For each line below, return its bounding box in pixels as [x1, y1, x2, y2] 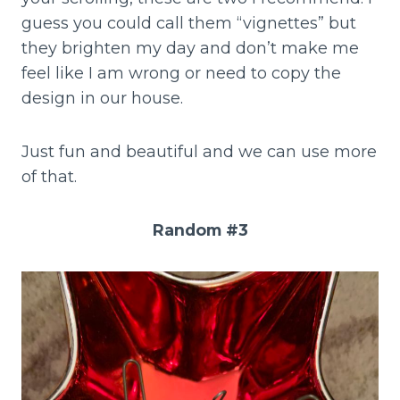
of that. [21, 167, 77, 187]
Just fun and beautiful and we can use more [21, 142, 377, 162]
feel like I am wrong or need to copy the [21, 63, 341, 84]
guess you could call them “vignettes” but [21, 13, 356, 34]
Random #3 [152, 221, 248, 240]
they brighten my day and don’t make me [21, 38, 359, 59]
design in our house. [21, 88, 183, 109]
